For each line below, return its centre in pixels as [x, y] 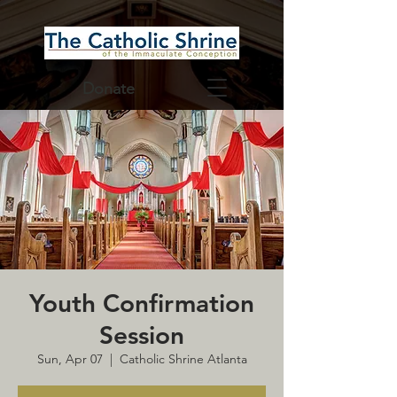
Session [142, 335]
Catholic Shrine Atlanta [183, 359]
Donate [108, 89]
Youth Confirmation [142, 303]
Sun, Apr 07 [70, 359]
